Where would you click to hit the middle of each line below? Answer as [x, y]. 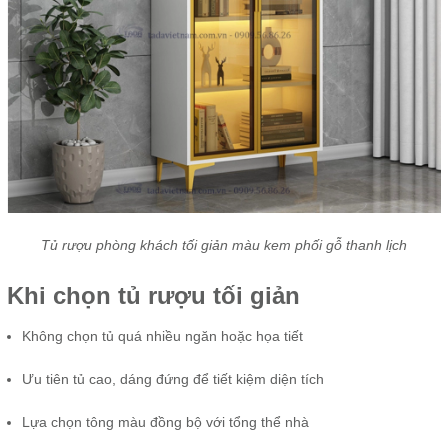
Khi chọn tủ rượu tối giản [153, 296]
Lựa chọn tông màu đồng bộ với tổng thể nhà [165, 422]
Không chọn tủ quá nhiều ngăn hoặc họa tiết [162, 336]
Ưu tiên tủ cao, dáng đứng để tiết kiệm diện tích [173, 379]
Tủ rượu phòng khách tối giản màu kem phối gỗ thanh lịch [224, 245]
